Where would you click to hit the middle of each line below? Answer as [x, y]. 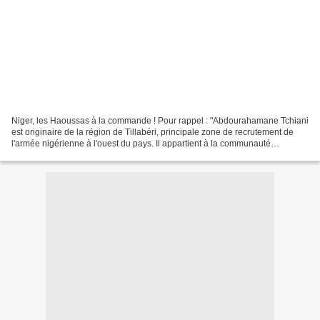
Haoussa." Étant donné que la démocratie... [95, 155]
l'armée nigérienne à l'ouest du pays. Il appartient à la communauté [141, 143]
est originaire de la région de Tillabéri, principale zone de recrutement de [152, 132]
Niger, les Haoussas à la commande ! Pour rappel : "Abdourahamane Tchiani [160, 120]
